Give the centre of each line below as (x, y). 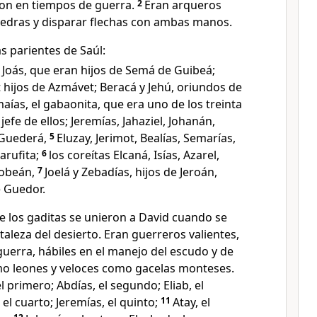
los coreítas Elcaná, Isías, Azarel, (134, 155)
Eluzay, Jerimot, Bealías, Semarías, (146, 138)
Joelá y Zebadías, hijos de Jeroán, (131, 172)
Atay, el (191, 302)
